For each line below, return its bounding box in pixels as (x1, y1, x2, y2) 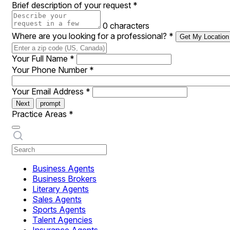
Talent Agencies (32, 215, 92, 225)
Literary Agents (32, 184, 89, 194)
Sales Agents (32, 194, 82, 204)
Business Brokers (32, 174, 97, 184)
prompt (40, 100, 61, 107)
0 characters (103, 21, 149, 31)
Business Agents (32, 163, 94, 174)
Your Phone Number (12, 65, 89, 75)
